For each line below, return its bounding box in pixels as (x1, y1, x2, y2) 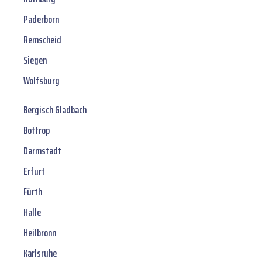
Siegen (23, 52, 47, 69)
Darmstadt (23, 143, 61, 160)
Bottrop (23, 122, 50, 139)
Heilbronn (23, 225, 56, 242)
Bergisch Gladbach (23, 102, 87, 119)
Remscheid (23, 32, 61, 49)
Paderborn (23, 11, 59, 28)
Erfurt (23, 163, 45, 180)
